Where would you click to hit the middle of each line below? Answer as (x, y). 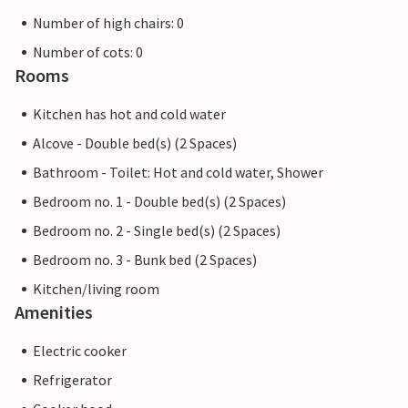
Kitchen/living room (96, 289)
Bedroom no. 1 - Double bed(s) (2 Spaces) (159, 202)
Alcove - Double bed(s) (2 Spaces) (135, 143)
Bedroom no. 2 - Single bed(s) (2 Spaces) (157, 231)
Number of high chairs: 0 (108, 23)
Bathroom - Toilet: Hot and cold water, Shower (178, 173)
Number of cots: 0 (88, 52)
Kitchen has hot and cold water (129, 114)
